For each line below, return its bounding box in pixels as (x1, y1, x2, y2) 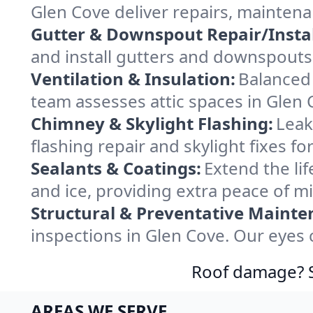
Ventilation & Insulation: (31, 67, 235, 90)
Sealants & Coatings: (31, 156, 201, 180)
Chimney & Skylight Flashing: (31, 112, 273, 135)
